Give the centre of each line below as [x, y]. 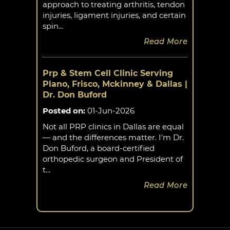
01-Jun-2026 [110, 111]
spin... [53, 26]
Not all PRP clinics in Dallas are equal [113, 127]
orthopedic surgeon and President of [113, 159]
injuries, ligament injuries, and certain [114, 15]
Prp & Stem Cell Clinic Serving [108, 73]
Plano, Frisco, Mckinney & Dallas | [115, 84]
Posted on [63, 111]
